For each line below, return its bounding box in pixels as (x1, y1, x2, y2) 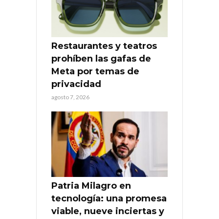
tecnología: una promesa (51, 193, 167, 204)
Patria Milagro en (51, 180, 131, 191)
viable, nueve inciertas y (51, 205, 164, 217)
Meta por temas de (51, 66, 139, 77)
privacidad (51, 78, 101, 89)
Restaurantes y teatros (51, 40, 157, 51)
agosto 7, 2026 (51, 93, 89, 101)
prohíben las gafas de (51, 53, 151, 64)
